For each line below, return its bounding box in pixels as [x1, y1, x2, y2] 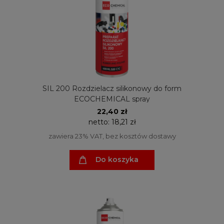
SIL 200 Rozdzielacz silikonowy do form [42, 84, 181, 93]
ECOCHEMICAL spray [74, 94, 150, 104]
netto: [88, 117, 111, 127]
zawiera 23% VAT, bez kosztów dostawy [48, 132, 176, 140]
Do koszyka [95, 155, 138, 164]
